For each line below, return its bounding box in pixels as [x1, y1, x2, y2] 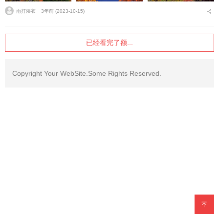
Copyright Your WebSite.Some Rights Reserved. [12, 69, 161, 77]
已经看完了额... [86, 38, 133, 46]
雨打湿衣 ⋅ [16, 8, 39, 14]
